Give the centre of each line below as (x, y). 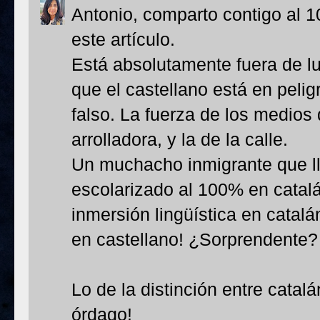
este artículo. (123, 39)
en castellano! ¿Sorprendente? (195, 239)
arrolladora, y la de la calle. (180, 139)
